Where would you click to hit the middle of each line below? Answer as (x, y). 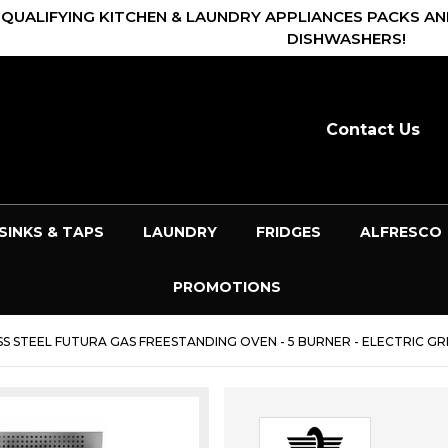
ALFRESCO (400, 231)
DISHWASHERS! (346, 38)
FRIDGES (288, 231)
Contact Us (372, 130)
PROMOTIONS (226, 286)
